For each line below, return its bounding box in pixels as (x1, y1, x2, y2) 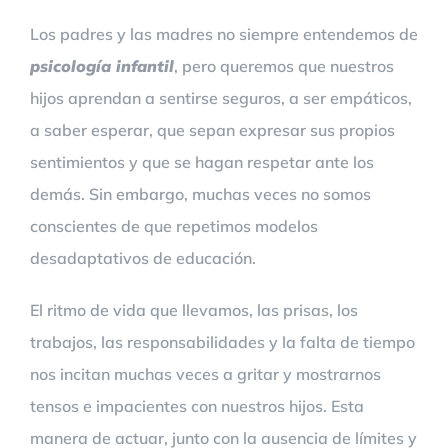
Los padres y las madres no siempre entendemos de (30, 24, 418, 44)
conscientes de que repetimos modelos (30, 216, 318, 236)
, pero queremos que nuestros (174, 56, 394, 76)
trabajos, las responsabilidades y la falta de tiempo (30, 332, 415, 352)
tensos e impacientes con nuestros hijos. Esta (30, 396, 364, 416)
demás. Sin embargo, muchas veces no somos (30, 184, 371, 204)
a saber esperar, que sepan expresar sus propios (30, 120, 395, 140)
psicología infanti (30, 56, 169, 76)
